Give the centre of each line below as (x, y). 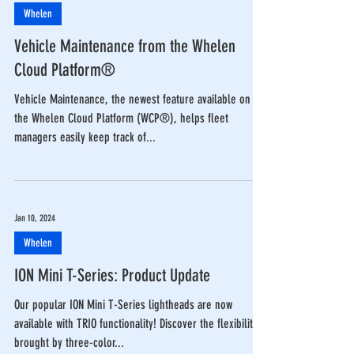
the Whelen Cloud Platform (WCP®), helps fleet (121, 118)
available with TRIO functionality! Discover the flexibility (136, 324)
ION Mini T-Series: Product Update (112, 275)
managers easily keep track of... (85, 137)
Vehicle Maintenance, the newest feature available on (132, 99)
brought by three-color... (69, 343)
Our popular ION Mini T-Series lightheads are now (123, 305)
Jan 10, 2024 (35, 218)
